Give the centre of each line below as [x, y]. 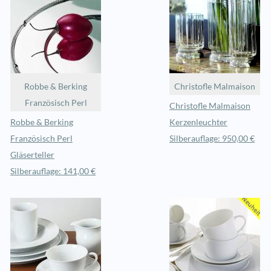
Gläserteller [32, 155]
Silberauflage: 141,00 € [53, 171]
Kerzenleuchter [198, 122]
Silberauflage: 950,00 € [212, 139]
